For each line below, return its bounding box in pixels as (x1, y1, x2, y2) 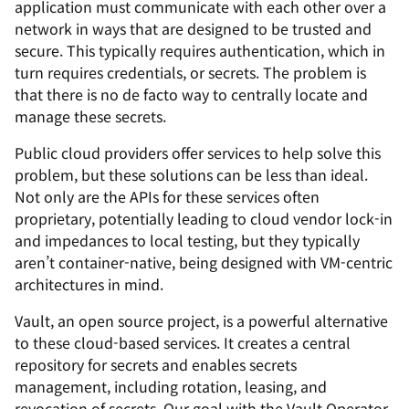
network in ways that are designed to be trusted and (15, 17, 372, 39)
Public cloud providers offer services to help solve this (15, 142, 381, 163)
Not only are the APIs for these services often (15, 185, 320, 207)
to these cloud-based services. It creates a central (15, 331, 351, 353)
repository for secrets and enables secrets (15, 353, 297, 375)
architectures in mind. (15, 273, 163, 295)
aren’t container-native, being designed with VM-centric (15, 251, 393, 273)
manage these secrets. (15, 105, 166, 127)
